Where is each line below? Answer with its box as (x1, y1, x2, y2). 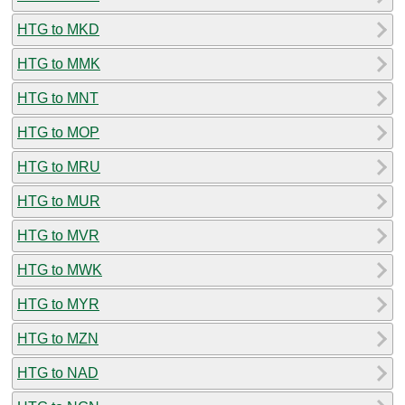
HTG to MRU (17, 158, 100, 174)
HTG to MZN (17, 330, 99, 346)
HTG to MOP (17, 124, 99, 140)
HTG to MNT (17, 89, 99, 106)
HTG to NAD (17, 364, 99, 381)
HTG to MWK (17, 261, 102, 278)
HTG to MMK (17, 55, 100, 71)
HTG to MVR (17, 227, 99, 243)
